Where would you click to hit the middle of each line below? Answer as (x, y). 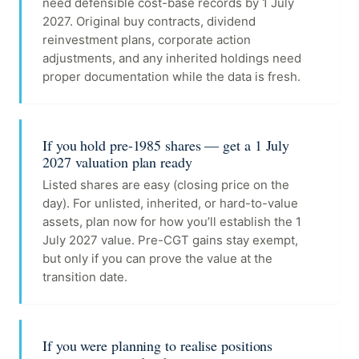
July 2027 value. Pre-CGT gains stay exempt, (170, 240)
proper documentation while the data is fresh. (171, 77)
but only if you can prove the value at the (157, 259)
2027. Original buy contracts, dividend (149, 22)
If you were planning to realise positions (158, 346)
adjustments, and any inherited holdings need (172, 58)
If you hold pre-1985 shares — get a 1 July (166, 145)
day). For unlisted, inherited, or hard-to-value (170, 204)
